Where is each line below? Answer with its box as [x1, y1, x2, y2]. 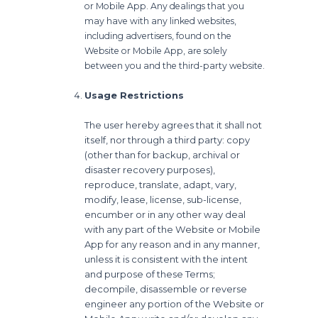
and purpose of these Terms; [84, 268, 216, 280]
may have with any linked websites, [84, 15, 237, 26]
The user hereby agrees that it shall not [84, 119, 263, 131]
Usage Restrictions [84, 89, 185, 101]
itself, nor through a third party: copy [84, 133, 251, 146]
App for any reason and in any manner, [84, 238, 261, 250]
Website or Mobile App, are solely [84, 45, 228, 56]
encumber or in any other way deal [84, 208, 246, 220]
